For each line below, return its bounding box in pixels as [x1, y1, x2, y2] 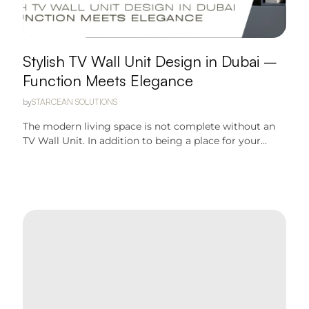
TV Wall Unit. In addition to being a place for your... [23, 134, 268, 147]
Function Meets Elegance [23, 71, 194, 90]
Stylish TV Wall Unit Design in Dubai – [23, 52, 278, 70]
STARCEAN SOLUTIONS [32, 97, 118, 107]
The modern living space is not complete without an [23, 120, 276, 132]
